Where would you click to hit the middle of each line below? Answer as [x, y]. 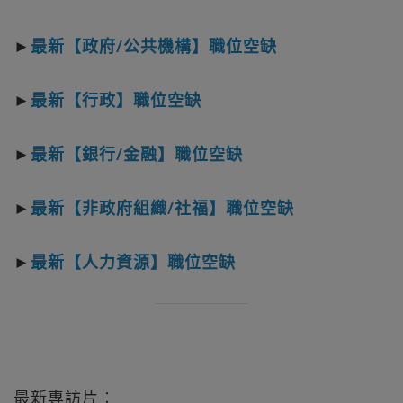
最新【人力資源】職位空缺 [133, 262]
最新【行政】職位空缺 [116, 100]
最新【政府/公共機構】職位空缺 [154, 46]
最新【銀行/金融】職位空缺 [137, 154]
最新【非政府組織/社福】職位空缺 [162, 208]
